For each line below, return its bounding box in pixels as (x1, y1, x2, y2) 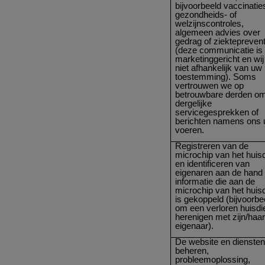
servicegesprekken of (175, 107, 259, 117)
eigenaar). (175, 221, 214, 231)
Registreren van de (175, 141, 249, 151)
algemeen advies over (175, 27, 261, 37)
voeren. (175, 125, 205, 135)
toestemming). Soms (175, 72, 257, 82)
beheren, (175, 245, 209, 256)
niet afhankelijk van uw (175, 63, 263, 73)
